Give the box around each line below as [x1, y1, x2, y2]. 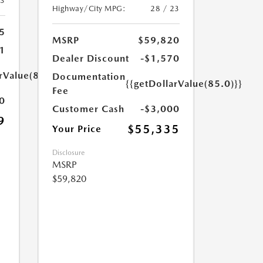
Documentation [52, 71, 126, 82]
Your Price [52, 123, 102, 134]
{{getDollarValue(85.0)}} [125, 78, 242, 89]
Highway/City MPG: [52, 4, 126, 13]
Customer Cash [52, 103, 124, 114]
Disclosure [52, 149, 85, 157]
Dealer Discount [52, 53, 129, 64]
